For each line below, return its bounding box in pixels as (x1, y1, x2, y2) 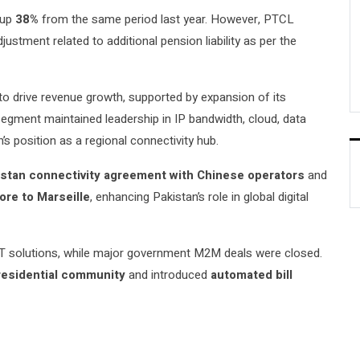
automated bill (211, 266, 292, 284)
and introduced (125, 266, 211, 284)
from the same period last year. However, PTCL (39, 10, 294, 29)
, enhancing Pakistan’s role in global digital (90, 188, 309, 207)
